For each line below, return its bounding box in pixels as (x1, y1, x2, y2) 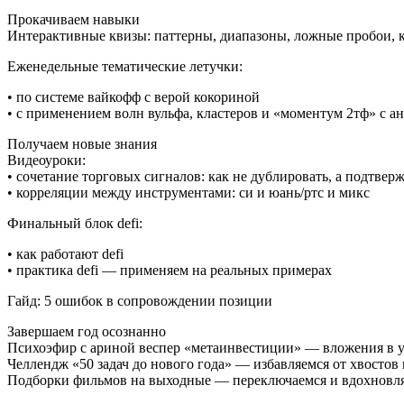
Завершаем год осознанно (7, 324, 166, 340)
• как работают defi (7, 246, 124, 262)
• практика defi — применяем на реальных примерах (7, 262, 332, 279)
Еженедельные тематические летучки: (7, 59, 243, 75)
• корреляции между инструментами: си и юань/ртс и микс (7, 185, 370, 201)
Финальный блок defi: (7, 216, 142, 232)
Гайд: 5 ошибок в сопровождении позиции (7, 293, 272, 309)
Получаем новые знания (7, 136, 157, 152)
